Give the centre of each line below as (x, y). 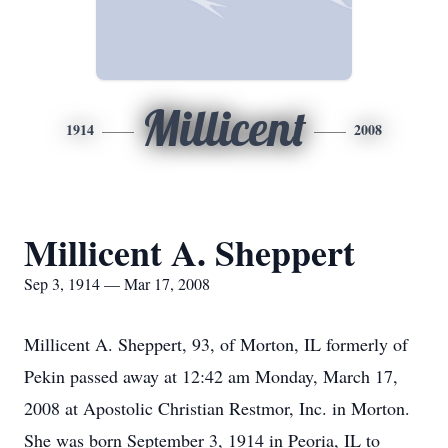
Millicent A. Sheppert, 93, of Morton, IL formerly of (216, 344)
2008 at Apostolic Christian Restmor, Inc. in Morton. (217, 408)
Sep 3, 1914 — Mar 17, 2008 (117, 283)
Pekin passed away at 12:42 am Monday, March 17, (211, 376)
